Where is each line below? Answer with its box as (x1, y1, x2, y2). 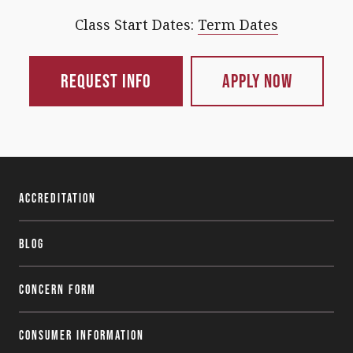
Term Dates (198, 14, 278, 34)
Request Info (61, 69, 151, 91)
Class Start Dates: (75, 14, 198, 34)
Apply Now (222, 69, 292, 91)
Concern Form (19, 281, 96, 296)
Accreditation (19, 190, 96, 205)
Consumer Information (19, 327, 144, 342)
